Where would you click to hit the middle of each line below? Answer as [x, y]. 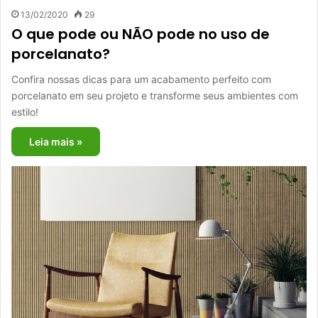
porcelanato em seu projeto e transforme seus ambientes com [155, 96]
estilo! [25, 112]
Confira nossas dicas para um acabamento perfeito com [141, 79]
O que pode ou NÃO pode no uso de [141, 34]
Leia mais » [56, 142]
